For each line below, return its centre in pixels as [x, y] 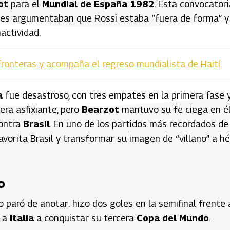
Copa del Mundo [173, 218]
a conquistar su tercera [85, 218]
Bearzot [100, 109]
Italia [22, 218]
